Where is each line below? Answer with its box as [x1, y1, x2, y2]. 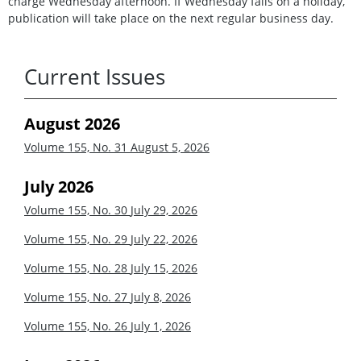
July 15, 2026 [131, 260, 197, 276]
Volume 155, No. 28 [24, 260, 131, 276]
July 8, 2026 [131, 289, 191, 305]
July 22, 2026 [131, 231, 197, 247]
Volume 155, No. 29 [24, 231, 131, 247]
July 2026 [24, 176, 93, 198]
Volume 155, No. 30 [24, 202, 131, 218]
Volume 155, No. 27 [24, 289, 131, 305]
